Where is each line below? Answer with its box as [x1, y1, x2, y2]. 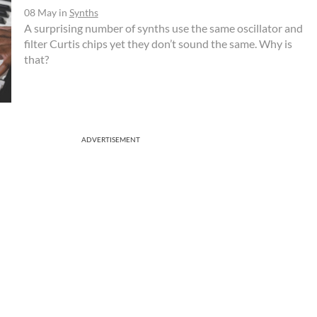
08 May [23, 6, 57, 18]
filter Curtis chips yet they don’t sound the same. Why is [23, 36, 292, 50]
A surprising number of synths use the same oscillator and [23, 21, 303, 35]
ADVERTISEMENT [81, 134, 140, 144]
